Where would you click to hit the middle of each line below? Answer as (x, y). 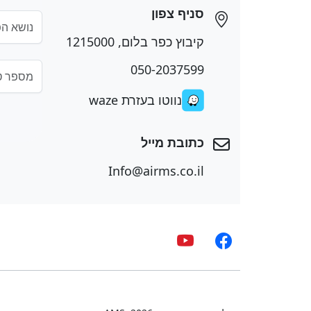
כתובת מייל (173, 143)
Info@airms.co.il (156, 170)
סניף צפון (178, 14)
